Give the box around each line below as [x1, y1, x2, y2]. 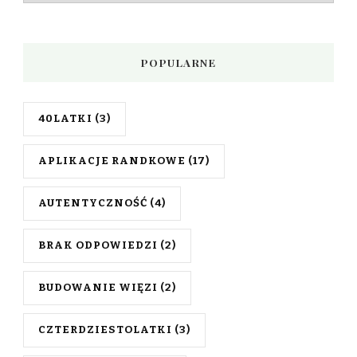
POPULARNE [140, 56, 217, 70]
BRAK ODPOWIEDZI [38, 239, 158, 253]
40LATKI [38, 112, 92, 126]
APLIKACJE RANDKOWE [38, 155, 186, 168]
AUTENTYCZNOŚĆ [38, 197, 147, 210]
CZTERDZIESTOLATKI [38, 324, 172, 337]
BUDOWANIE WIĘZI [38, 281, 158, 295]
